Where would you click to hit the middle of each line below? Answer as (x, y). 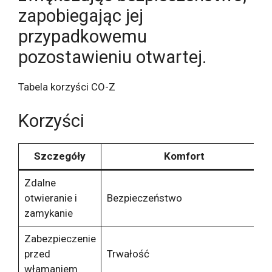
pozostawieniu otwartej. (112, 57)
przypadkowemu (83, 37)
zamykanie (48, 213)
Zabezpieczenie (60, 238)
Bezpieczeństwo (144, 198)
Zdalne (40, 182)
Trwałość (128, 253)
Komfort (184, 156)
